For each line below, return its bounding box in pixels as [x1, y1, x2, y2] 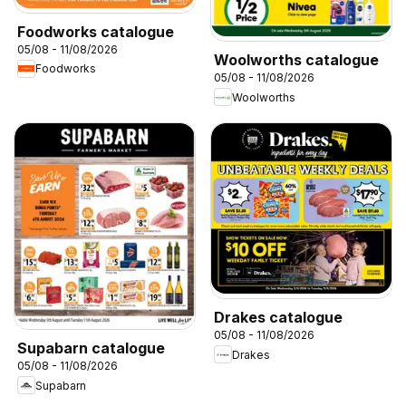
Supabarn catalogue [17, 339, 165, 358]
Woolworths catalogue [214, 51, 379, 70]
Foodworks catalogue [17, 22, 174, 41]
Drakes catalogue [214, 308, 343, 327]
